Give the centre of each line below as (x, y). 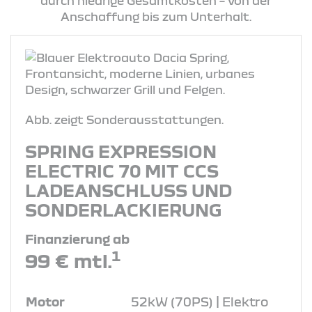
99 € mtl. (68, 260)
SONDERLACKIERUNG (123, 209)
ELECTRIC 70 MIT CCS (122, 170)
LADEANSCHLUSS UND (128, 190)
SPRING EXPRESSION (121, 151)
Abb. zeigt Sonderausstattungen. (124, 119)
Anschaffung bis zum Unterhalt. (156, 16)
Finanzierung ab (77, 238)
